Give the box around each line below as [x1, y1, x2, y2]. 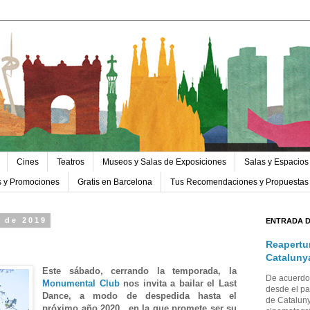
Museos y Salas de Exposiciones [102, 157, 226, 167]
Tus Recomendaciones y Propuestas [170, 176, 309, 187]
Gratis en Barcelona [77, 176, 152, 187]
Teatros [57, 157, 84, 167]
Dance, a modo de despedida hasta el [42, 291, 237, 302]
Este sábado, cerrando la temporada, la [42, 266, 237, 277]
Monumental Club [42, 278, 120, 289]
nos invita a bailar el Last [119, 278, 237, 289]
